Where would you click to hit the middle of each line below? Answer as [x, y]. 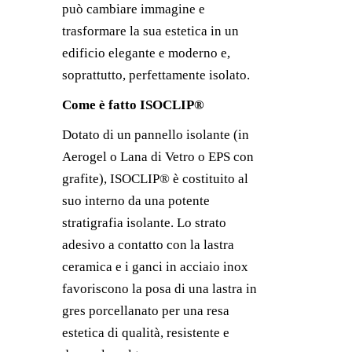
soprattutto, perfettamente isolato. [156, 75]
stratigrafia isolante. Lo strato [144, 223]
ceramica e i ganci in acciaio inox [155, 267]
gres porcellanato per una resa [146, 311]
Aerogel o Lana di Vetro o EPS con [158, 157]
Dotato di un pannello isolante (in [156, 135]
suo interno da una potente [136, 201]
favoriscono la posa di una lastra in [159, 289]
